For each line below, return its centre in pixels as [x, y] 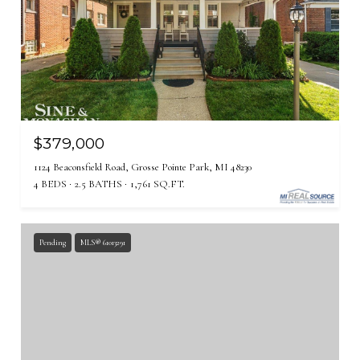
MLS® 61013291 [103, 243]
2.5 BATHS [98, 184]
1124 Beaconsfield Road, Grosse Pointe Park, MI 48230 [143, 168]
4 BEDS [50, 184]
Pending [53, 243]
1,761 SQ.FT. [157, 184]
